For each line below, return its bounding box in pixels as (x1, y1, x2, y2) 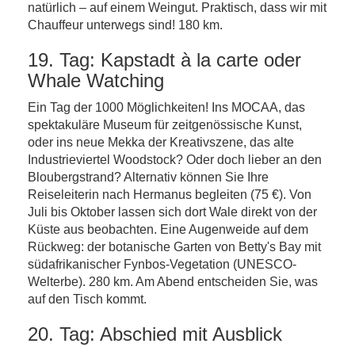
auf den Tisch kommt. (28, 292, 147, 306)
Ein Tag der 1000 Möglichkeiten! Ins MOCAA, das (28, 101, 305, 114)
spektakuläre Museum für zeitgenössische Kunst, (28, 118, 302, 132)
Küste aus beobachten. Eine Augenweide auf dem (28, 223, 308, 236)
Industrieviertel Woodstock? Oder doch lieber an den (28, 153, 322, 166)
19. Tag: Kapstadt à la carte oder (28, 49, 301, 71)
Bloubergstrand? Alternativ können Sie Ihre (28, 170, 269, 184)
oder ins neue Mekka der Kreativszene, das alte (28, 136, 294, 149)
